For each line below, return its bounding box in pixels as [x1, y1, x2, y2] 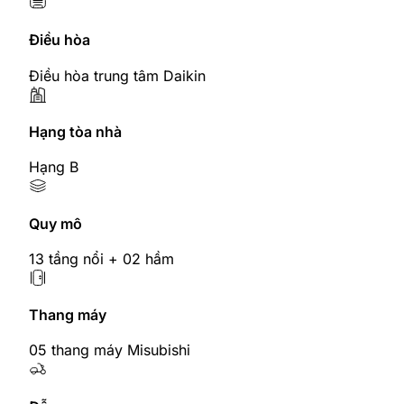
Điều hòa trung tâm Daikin [29, 66, 206, 85]
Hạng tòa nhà [29, 123, 122, 142]
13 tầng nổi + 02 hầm [29, 249, 174, 268]
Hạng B [29, 158, 78, 177]
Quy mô [29, 214, 82, 233]
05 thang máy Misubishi [29, 341, 190, 360]
